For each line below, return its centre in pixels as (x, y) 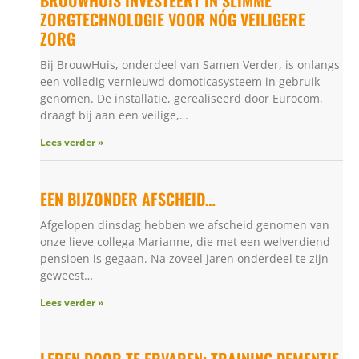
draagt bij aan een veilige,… (114, 115)
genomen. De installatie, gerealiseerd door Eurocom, (182, 98)
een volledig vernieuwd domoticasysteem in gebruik (180, 81)
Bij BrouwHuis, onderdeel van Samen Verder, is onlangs (190, 64)
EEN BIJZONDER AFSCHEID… (128, 198)
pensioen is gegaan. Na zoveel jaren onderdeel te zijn (184, 258)
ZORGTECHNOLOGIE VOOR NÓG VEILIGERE (173, 19)
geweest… (67, 275)
